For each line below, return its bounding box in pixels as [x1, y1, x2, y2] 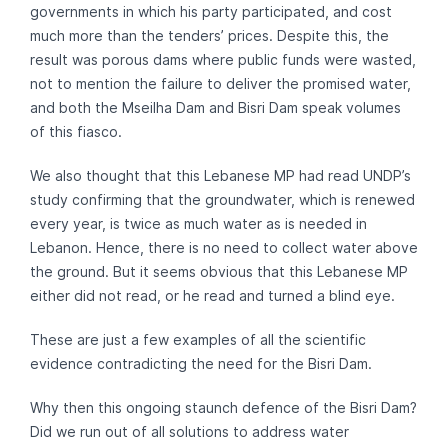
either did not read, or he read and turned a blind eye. [30, 287, 395, 304]
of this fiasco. [30, 123, 122, 140]
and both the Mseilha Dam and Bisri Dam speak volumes [30, 99, 401, 116]
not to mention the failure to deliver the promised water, [30, 75, 411, 92]
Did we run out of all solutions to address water [30, 423, 349, 440]
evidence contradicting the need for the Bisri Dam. [30, 355, 372, 372]
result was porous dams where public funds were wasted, [30, 51, 416, 68]
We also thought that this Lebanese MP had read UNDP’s [30, 167, 411, 184]
